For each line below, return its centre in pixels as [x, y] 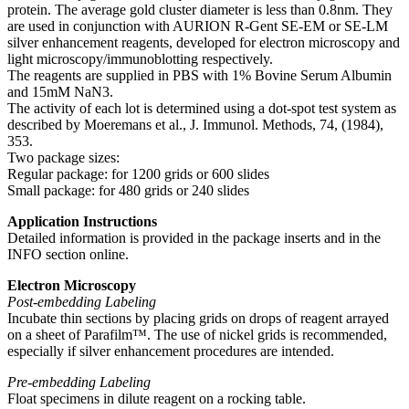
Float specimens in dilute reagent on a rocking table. [157, 398]
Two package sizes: [63, 157]
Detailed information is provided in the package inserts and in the [194, 237]
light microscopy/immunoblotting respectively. [140, 58]
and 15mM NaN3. [60, 91]
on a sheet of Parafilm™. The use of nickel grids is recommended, [197, 334]
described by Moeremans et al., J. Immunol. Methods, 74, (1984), [195, 124]
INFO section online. [68, 254]
